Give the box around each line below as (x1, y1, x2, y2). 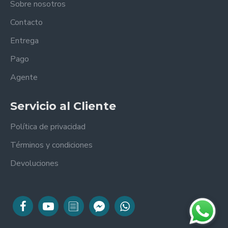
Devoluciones (10, 158, 59, 169)
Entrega (10, 35, 39, 46)
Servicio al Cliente (10, 99, 116, 113)
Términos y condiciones (10, 139, 93, 151)
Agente (10, 72, 38, 83)
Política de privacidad (10, 121, 85, 132)
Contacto (10, 17, 43, 28)
